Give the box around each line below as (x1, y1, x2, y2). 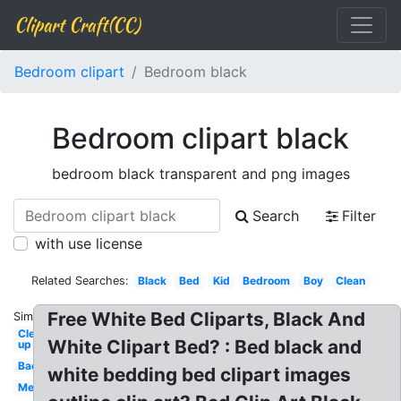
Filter (342, 207, 376, 225)
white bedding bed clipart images (47, 363, 352, 386)
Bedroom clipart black (52, 121, 349, 156)
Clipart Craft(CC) (14, 12, 140, 38)
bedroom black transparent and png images (51, 165, 350, 183)
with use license (35, 235, 142, 252)
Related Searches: (30, 274, 129, 287)
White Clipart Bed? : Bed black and (47, 336, 363, 358)
